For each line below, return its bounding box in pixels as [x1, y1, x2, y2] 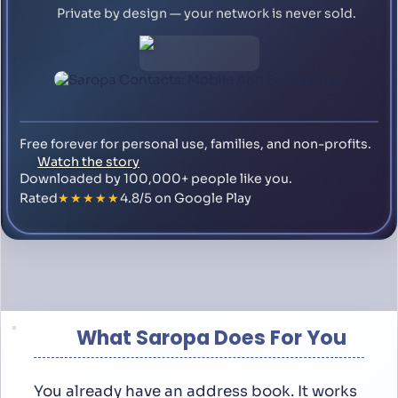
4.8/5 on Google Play [120, 190, 252, 207]
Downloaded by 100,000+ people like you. [20, 171, 293, 187]
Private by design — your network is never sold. [57, 4, 357, 21]
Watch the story [37, 153, 140, 170]
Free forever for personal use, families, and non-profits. [20, 136, 372, 153]
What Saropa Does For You [76, 324, 346, 353]
